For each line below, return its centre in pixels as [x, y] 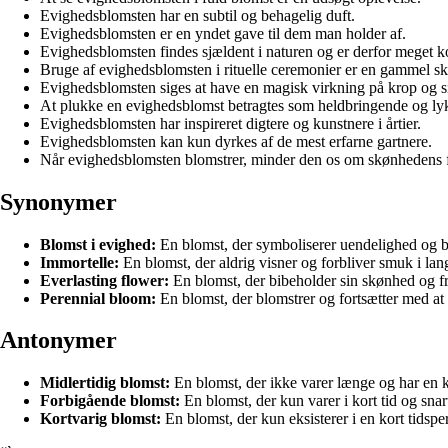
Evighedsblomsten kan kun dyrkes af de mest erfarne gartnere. [236, 141]
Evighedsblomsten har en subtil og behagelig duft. [197, 15]
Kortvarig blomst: [100, 419]
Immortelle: [79, 262]
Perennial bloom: [98, 298]
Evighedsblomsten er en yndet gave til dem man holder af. [223, 33]
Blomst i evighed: [98, 244]
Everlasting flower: [104, 280]
